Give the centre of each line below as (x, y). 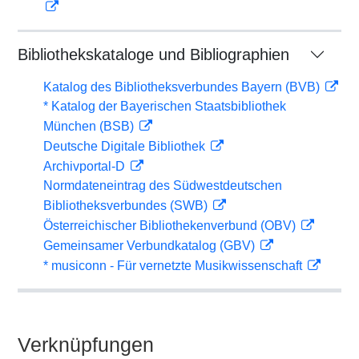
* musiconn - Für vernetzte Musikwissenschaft (174, 266)
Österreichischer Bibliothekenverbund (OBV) (171, 226)
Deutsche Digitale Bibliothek (126, 146)
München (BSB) (90, 126)
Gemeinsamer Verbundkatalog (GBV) (151, 246)
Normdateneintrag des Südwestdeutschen (163, 186)
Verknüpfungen (86, 345)
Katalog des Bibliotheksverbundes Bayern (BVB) (183, 87)
